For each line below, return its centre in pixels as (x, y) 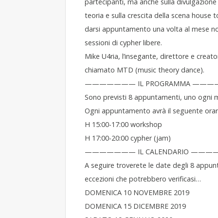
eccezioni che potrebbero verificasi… (143, 179)
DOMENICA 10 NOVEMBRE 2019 (137, 192)
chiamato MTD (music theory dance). (144, 70)
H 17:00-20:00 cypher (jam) (127, 138)
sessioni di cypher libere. (123, 43)
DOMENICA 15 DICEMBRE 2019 (135, 206)
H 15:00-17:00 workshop (123, 124)
